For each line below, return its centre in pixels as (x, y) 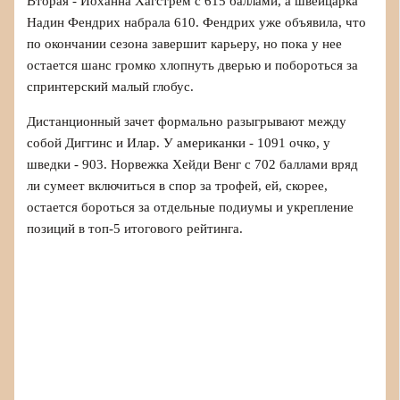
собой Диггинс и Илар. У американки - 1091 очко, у (179, 142)
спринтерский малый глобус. (111, 87)
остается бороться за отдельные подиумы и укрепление (191, 207)
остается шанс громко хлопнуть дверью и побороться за (193, 66)
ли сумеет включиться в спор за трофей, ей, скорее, (178, 185)
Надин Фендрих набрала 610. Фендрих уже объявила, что (197, 23)
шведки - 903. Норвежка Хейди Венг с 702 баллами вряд (193, 164)
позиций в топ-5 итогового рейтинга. (135, 228)
